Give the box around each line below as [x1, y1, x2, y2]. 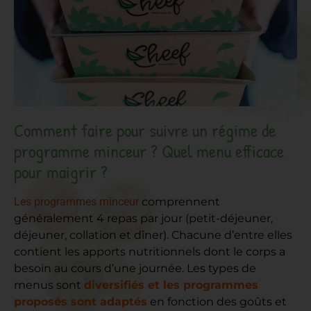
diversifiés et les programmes [84, 278, 258, 292]
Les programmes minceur [14, 195, 139, 209]
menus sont [14, 278, 84, 292]
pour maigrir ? [14, 160, 108, 185]
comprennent [139, 195, 220, 209]
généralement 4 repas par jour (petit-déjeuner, [14, 212, 273, 226]
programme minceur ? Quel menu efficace [14, 139, 284, 164]
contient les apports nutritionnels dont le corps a [14, 245, 285, 259]
